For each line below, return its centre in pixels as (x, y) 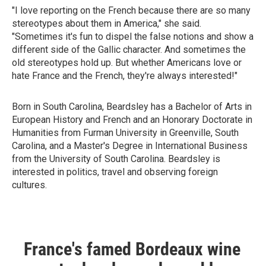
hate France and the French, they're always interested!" (125, 76)
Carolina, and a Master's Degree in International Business (130, 146)
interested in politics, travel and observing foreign (115, 172)
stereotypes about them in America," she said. (107, 23)
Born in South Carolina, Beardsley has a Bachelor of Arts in (132, 107)
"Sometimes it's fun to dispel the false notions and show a (133, 37)
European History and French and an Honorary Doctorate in (132, 120)
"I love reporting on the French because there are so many (131, 10)
